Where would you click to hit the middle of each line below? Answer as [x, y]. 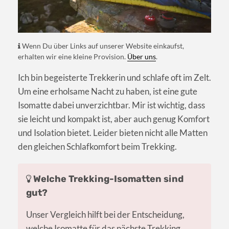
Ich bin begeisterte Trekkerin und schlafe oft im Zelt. [114, 78]
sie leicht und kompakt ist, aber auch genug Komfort [114, 119]
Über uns [142, 57]
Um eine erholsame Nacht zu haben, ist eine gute [108, 91]
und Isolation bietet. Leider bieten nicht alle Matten [113, 133]
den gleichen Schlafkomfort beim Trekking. [97, 147]
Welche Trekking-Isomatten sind [107, 179]
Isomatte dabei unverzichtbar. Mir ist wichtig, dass [111, 105]
